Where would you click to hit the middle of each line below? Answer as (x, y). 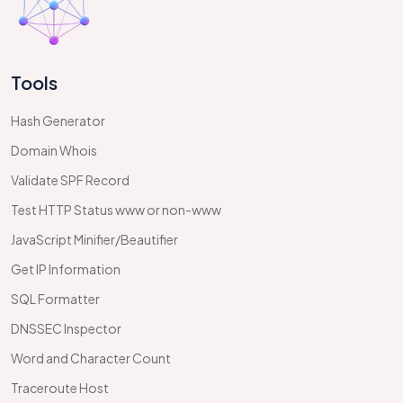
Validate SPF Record (70, 180)
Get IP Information (66, 269)
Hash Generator (58, 121)
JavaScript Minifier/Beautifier (94, 239)
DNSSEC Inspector (66, 328)
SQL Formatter (55, 299)
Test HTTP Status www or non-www (116, 210)
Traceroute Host (60, 388)
